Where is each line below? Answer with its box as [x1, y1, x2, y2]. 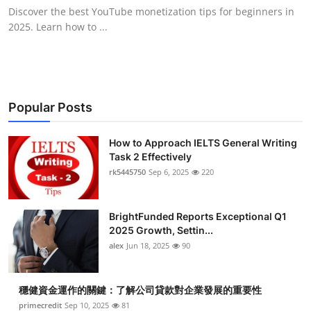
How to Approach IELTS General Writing [109, 136, 297, 149]
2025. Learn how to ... [8, 19, 108, 33]
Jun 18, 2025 [126, 239, 169, 251]
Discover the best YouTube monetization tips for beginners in [8, 4, 294, 18]
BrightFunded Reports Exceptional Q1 [109, 210, 287, 222]
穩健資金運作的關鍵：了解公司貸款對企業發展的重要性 [19, 283, 262, 296]
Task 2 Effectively [109, 150, 192, 162]
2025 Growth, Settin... [109, 224, 213, 236]
